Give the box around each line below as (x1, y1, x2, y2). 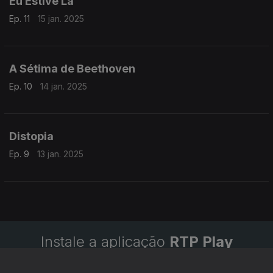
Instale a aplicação (40, 233, 169, 250)
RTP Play (169, 233, 233, 250)
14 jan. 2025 (40, 81, 87, 91)
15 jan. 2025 (38, 13, 84, 24)
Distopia (9, 130, 54, 143)
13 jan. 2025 (37, 149, 83, 159)
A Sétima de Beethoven (9, 62, 135, 75)
